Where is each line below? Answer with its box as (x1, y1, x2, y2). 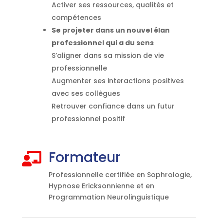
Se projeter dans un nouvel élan (51, 25, 170, 36)
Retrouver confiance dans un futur (51, 101, 175, 111)
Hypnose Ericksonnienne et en (48, 181, 154, 191)
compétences (51, 13, 101, 23)
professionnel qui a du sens (51, 38, 154, 48)
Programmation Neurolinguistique (48, 192, 169, 202)
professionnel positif (51, 114, 125, 124)
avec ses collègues (51, 89, 120, 99)
